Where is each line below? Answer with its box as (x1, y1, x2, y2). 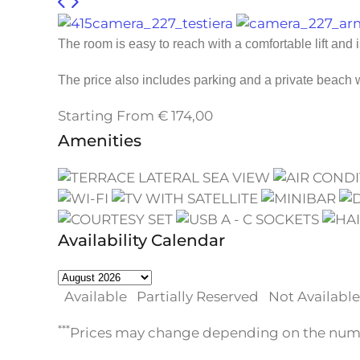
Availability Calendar (58, 231, 225, 251)
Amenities (58, 131, 141, 151)
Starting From (58, 108, 154, 125)
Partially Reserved (137, 288, 259, 305)
